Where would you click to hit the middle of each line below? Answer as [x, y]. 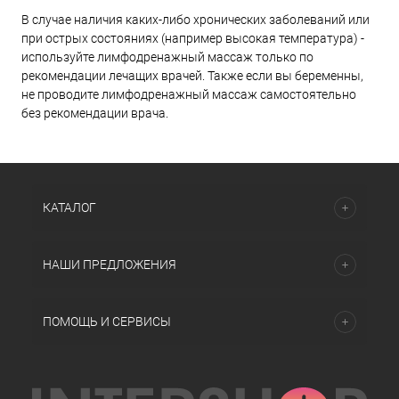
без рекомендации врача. [95, 114]
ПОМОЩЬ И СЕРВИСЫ [107, 322]
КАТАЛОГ [69, 208]
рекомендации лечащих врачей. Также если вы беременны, [192, 76]
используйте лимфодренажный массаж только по [167, 57]
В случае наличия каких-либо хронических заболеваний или [195, 20]
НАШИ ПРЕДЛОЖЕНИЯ [110, 265]
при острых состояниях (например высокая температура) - [193, 39]
